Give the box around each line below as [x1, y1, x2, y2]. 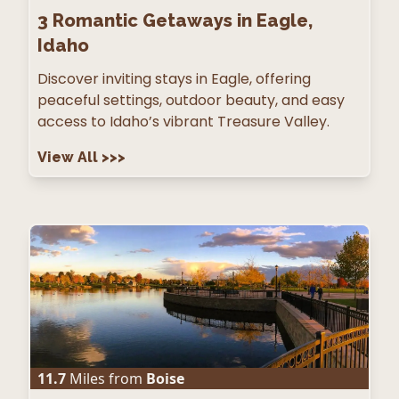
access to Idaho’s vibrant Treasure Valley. [37, 111, 330, 133]
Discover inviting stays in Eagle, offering [37, 69, 311, 90]
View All [37, 149, 102, 167]
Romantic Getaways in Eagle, [53, 10, 313, 32]
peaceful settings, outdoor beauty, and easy [37, 90, 345, 111]
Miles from [66, 369, 142, 389]
